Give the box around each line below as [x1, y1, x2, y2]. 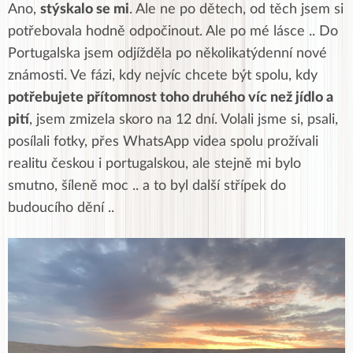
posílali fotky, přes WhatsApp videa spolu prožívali [8, 135, 318, 150]
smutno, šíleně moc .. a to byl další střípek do [8, 179, 286, 194]
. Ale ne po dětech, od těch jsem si [129, 2, 344, 17]
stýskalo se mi [40, 2, 129, 17]
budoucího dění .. [8, 201, 114, 216]
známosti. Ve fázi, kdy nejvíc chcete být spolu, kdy [8, 69, 318, 84]
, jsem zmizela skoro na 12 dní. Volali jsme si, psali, [29, 113, 338, 128]
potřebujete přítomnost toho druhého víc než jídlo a [8, 91, 333, 106]
